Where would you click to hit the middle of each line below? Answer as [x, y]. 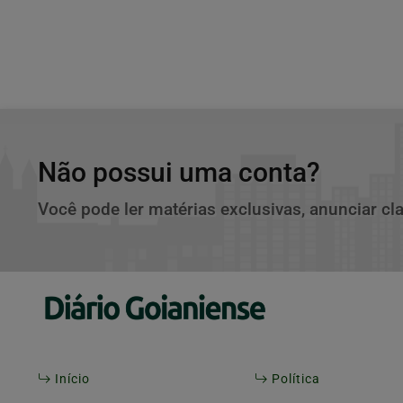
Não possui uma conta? [179, 173]
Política [294, 380]
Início [71, 380]
